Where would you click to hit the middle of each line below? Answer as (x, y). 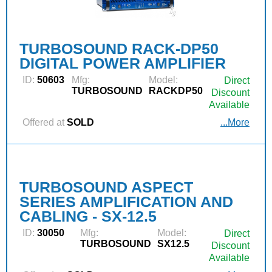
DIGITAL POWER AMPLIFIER (123, 63)
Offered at (43, 122)
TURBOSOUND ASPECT (106, 187)
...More (235, 122)
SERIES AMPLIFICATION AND (126, 201)
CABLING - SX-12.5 (88, 216)
